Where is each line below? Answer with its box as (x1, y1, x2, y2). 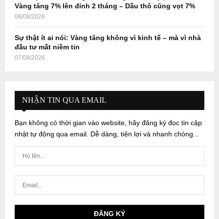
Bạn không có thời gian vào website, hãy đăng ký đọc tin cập (15, 118, 202, 127)
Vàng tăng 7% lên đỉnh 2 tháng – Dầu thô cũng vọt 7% (15, 1, 195, 10)
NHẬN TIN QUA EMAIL (22, 95, 107, 104)
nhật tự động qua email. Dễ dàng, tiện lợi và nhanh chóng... (15, 130, 199, 138)
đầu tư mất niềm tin (15, 43, 80, 51)
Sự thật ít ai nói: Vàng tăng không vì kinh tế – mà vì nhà (15, 33, 201, 42)
